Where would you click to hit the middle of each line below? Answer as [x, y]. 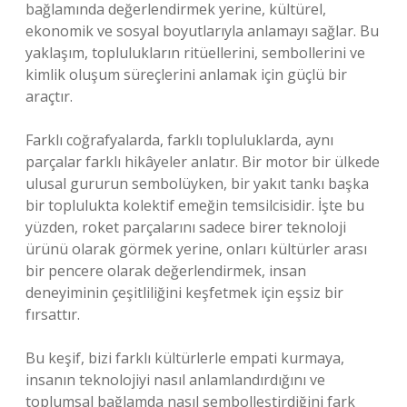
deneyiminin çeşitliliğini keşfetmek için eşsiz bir [184, 293]
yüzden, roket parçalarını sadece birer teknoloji [186, 227]
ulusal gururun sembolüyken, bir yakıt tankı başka [197, 184]
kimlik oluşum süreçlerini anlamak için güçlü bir [186, 74]
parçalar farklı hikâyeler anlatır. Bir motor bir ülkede [203, 162]
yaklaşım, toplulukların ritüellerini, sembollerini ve [195, 53]
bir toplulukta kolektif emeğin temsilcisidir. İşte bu [195, 205]
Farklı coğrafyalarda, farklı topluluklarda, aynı [179, 140]
